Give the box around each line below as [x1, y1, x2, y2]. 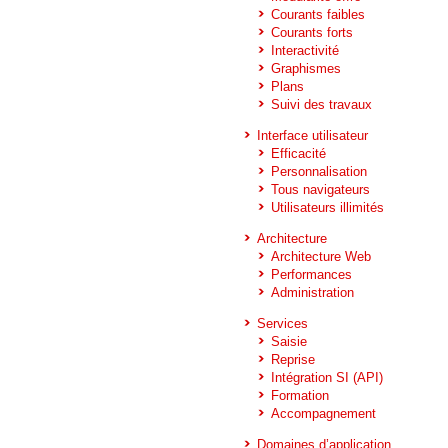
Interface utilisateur [257, 128, 368, 143]
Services [257, 316, 308, 331]
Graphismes [271, 61, 341, 76]
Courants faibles [271, 7, 365, 22]
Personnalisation [271, 164, 367, 179]
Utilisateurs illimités [271, 200, 384, 215]
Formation [271, 388, 329, 403]
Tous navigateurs [271, 182, 370, 197]
